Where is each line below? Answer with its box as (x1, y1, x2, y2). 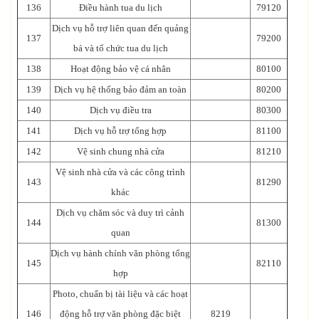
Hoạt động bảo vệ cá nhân (70, 63, 171, 74)
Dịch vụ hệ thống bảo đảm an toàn (54, 83, 187, 95)
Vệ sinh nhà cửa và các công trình (56, 166, 185, 177)
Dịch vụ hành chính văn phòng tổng (51, 247, 190, 258)
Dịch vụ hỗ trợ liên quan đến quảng (52, 22, 189, 33)
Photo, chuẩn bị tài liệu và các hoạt (53, 288, 188, 299)
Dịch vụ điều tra (89, 104, 152, 115)
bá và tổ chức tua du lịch (73, 42, 168, 53)
